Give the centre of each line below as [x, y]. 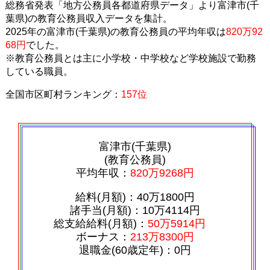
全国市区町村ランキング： [63, 95]
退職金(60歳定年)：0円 [135, 250]
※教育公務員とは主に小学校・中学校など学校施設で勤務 [130, 58]
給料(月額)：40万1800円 [135, 197]
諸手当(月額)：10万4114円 [135, 210]
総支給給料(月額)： [100, 223]
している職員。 [39, 72]
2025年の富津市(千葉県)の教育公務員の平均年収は [115, 32]
